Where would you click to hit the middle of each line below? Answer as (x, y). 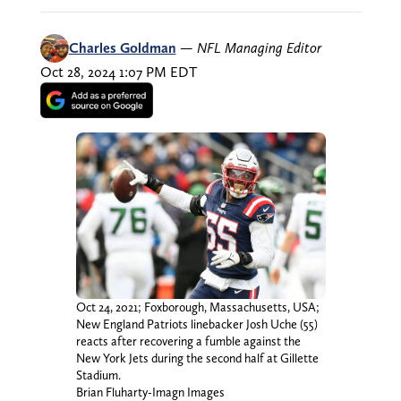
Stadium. (98, 375)
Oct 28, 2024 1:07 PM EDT (118, 72)
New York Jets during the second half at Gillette (197, 358)
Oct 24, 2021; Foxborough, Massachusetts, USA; (197, 307)
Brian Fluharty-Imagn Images (150, 392)
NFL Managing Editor (259, 47)
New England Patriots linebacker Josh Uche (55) (196, 324)
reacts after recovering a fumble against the (188, 341)
